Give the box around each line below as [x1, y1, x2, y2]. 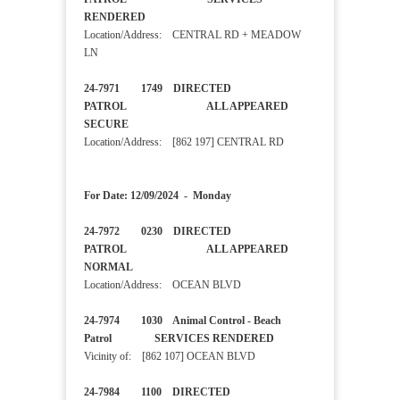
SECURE [84, 118, 193, 131]
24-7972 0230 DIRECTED [84, 225, 231, 238]
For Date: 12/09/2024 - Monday [84, 189, 231, 203]
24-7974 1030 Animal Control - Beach [84, 314, 281, 328]
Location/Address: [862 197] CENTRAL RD [84, 136, 284, 149]
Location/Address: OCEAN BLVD [84, 279, 241, 292]
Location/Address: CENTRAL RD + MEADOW [84, 29, 301, 42]
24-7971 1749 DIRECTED [84, 82, 231, 96]
